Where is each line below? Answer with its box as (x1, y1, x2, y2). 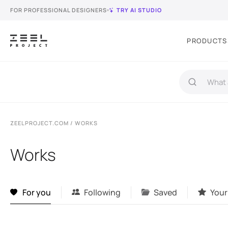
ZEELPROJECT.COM (10, 119, 69, 127)
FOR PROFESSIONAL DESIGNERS (10, 6, 107, 14)
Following (84, 187, 121, 198)
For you (22, 187, 51, 198)
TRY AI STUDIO (117, 6, 162, 14)
